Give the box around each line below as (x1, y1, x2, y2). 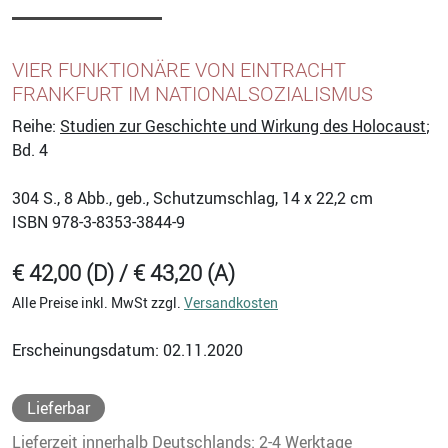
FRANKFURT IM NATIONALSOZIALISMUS (12, 81, 373, 106)
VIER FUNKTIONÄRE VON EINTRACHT (12, 57, 346, 82)
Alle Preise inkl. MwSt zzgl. (12, 292, 184, 312)
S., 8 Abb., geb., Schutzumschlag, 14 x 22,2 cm (39, 186, 373, 209)
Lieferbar (27, 396, 90, 419)
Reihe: (12, 114, 60, 137)
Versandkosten (184, 292, 278, 312)
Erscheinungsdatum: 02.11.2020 (12, 338, 243, 361)
